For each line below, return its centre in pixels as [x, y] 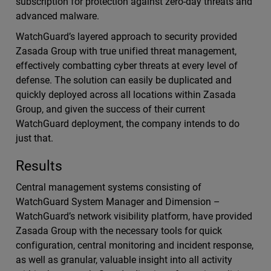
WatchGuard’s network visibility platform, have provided [134, 216]
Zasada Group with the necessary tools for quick [119, 231]
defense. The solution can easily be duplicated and [124, 80]
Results [39, 166]
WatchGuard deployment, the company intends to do [128, 124]
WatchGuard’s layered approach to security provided [126, 37]
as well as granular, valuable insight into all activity [124, 260]
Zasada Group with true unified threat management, [126, 51]
